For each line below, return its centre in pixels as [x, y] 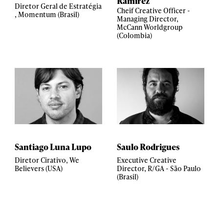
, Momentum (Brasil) [47, 14]
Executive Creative [147, 160]
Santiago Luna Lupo [53, 147]
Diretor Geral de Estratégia [58, 6]
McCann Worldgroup [150, 27]
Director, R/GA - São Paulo [159, 168]
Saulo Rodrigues [148, 147]
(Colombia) [134, 35]
